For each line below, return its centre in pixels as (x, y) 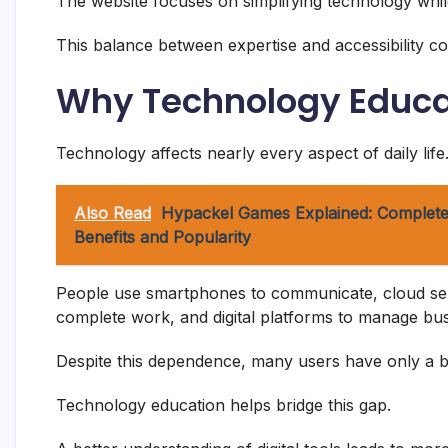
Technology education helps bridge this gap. (223, 405)
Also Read (112, 213)
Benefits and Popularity (162, 237)
